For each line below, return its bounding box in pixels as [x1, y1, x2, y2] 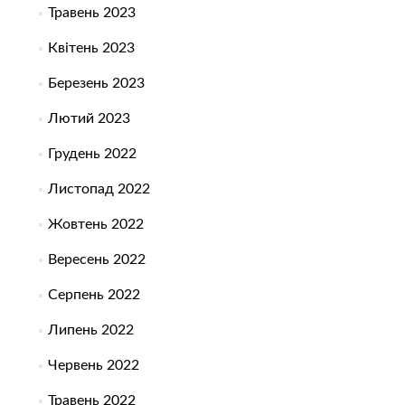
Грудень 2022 [47, 146, 137, 162]
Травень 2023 [47, 5, 136, 21]
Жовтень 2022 [47, 217, 144, 232]
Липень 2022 [47, 323, 134, 338]
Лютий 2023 [47, 111, 130, 127]
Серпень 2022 [47, 287, 140, 303]
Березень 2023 [47, 76, 145, 91]
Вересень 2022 [47, 252, 146, 268]
